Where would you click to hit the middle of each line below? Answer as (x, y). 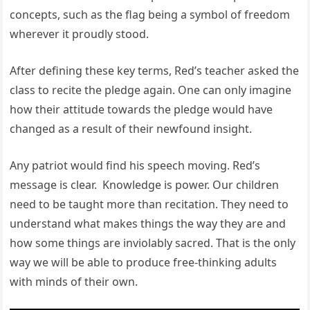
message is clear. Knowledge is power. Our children (145, 185)
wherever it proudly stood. (80, 34)
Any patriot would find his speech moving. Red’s (135, 166)
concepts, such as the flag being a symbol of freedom (150, 15)
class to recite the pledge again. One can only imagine (151, 90)
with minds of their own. (74, 282)
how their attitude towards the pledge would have (142, 110)
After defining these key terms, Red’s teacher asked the (155, 71)
